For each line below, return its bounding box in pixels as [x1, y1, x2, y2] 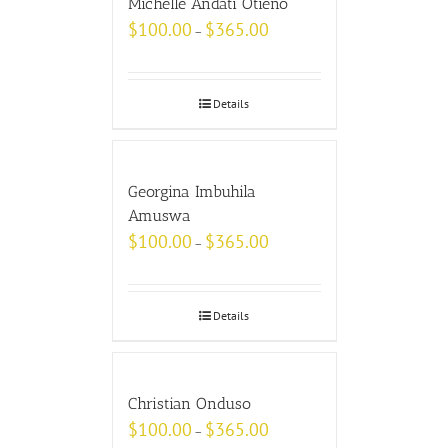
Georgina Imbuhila [127, 181, 256, 201]
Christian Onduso [127, 393, 251, 413]
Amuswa [127, 205, 191, 225]
